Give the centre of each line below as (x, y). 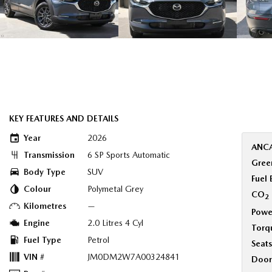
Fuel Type (42, 240)
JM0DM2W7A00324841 (134, 257)
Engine (37, 223)
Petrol (98, 240)
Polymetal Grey (115, 189)
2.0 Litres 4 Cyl (115, 223)
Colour (37, 189)
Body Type (45, 172)
